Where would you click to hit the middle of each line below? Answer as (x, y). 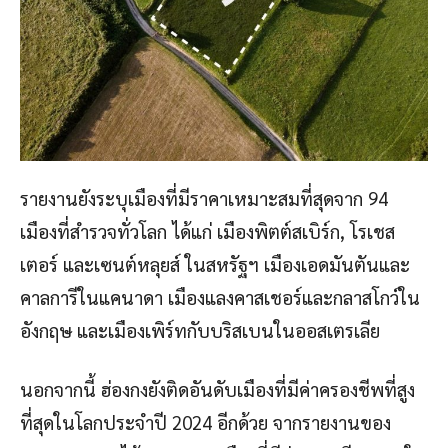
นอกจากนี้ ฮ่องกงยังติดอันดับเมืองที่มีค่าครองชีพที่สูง (217, 389)
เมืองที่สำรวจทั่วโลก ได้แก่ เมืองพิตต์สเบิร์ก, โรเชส (207, 231)
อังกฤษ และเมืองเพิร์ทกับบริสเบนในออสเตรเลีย (200, 330)
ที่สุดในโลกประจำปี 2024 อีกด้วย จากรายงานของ (205, 422)
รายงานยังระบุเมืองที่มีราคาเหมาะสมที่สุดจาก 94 (204, 198)
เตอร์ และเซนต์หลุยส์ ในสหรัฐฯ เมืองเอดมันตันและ (215, 264)
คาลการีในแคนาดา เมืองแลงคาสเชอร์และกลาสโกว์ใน (220, 297)
